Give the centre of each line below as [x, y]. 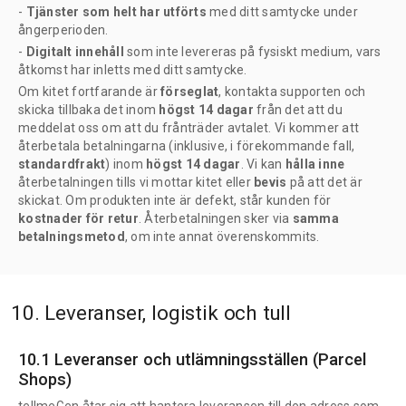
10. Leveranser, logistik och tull [151, 313]
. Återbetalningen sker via [215, 218]
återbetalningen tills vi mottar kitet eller [136, 182]
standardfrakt [62, 164]
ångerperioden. [63, 29]
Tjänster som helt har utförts [116, 11]
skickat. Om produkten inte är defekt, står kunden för [175, 200]
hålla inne [315, 164]
